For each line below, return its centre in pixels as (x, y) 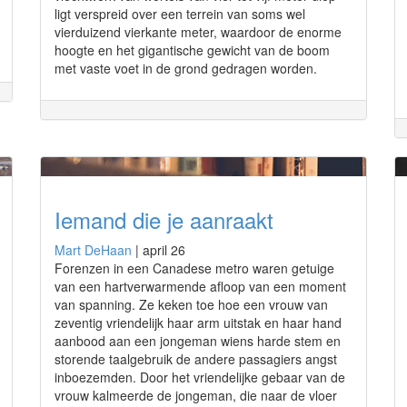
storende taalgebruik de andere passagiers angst (196, 359)
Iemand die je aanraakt (164, 219)
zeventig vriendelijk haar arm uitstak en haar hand (198, 323)
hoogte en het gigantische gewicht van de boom (192, 50)
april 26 (164, 250)
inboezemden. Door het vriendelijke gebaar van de (200, 377)
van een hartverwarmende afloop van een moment (200, 286)
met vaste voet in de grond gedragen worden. (186, 68)
